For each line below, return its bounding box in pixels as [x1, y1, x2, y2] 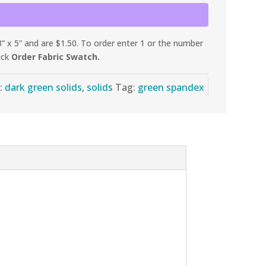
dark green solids [5, 80, 83, 94]
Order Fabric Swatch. [11, 51, 103, 63]
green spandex [138, 80, 205, 94]
